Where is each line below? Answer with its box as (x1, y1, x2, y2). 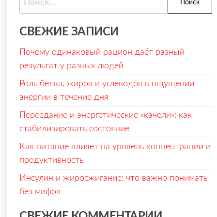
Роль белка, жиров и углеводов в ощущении (19, 79, 194, 89)
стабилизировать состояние (19, 124, 129, 134)
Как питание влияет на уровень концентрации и (19, 142, 211, 152)
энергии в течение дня (19, 93, 108, 102)
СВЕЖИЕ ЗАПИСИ (19, 26, 119, 38)
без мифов (19, 187, 61, 197)
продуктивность (19, 156, 83, 165)
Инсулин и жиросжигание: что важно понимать (19, 174, 207, 183)
